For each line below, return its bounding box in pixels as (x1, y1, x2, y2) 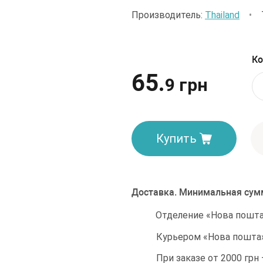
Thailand (205, 9, 240, 21)
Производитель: (131, 9, 205, 21)
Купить (156, 131, 197, 146)
